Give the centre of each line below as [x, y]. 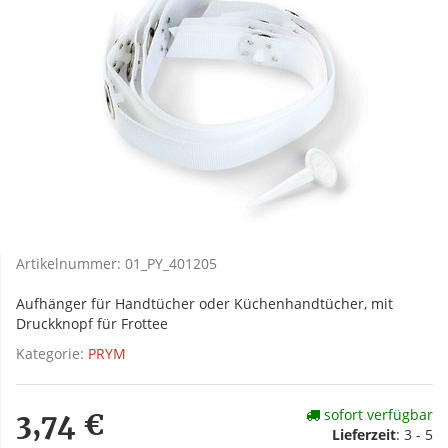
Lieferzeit [364, 435]
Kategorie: [52, 354]
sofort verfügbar [376, 415]
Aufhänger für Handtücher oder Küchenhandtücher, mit [204, 304]
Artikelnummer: [70, 264]
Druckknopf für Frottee [92, 324]
